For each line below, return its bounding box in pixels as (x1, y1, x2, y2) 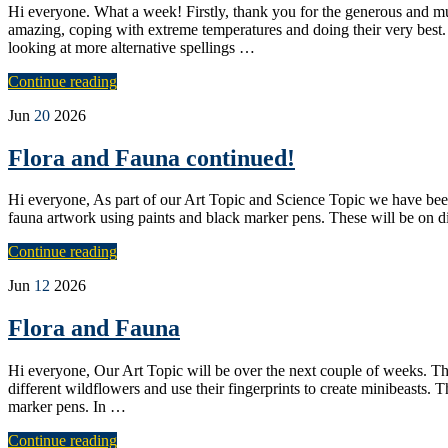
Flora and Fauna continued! (8, 144, 295, 171)
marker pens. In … (8, 398, 126, 416)
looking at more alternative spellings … (8, 38, 255, 56)
